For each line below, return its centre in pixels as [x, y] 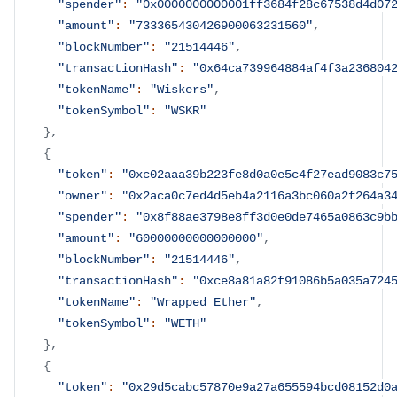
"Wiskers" [182, 90]
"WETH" [185, 323]
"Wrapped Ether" [203, 302]
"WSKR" [185, 111]
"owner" [82, 196]
